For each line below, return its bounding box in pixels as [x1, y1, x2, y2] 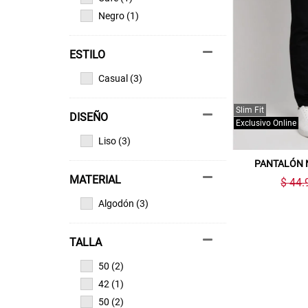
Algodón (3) [98, 197, 148, 209]
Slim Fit [236, 105, 265, 115]
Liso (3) [98, 135, 131, 146]
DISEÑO [69, 110, 108, 124]
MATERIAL [69, 173, 121, 186]
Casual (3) [98, 72, 142, 84]
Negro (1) [98, 10, 139, 21]
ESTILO [69, 47, 105, 61]
